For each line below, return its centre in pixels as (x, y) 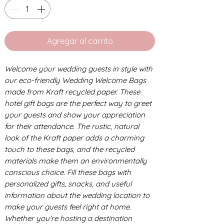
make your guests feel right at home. (68, 206)
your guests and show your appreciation (75, 114)
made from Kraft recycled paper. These (72, 91)
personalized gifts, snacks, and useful (68, 183)
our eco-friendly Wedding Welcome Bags (75, 80)
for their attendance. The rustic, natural (72, 126)
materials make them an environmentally (76, 160)
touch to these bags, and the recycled (69, 149)
